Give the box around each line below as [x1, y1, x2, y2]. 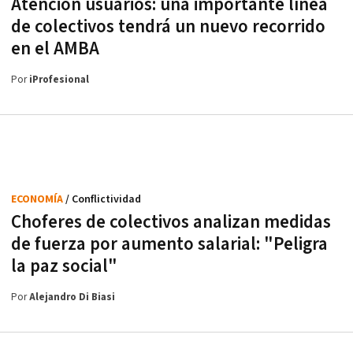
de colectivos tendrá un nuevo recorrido [11, 15, 325, 39]
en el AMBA [11, 37, 99, 61]
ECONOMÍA [11, 192, 65, 206]
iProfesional [29, 73, 89, 87]
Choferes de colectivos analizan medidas [11, 210, 331, 234]
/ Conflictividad [65, 192, 141, 206]
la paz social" [11, 255, 117, 278]
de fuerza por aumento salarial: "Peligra [11, 232, 328, 256]
